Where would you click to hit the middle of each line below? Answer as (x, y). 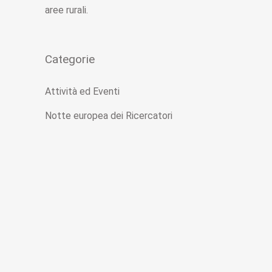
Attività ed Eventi (82, 92)
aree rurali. (66, 10)
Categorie (70, 59)
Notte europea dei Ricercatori (109, 116)
